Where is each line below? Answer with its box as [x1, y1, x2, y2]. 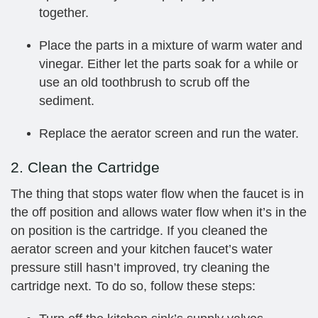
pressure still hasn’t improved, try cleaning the [11, 260, 270, 275]
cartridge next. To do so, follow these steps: [11, 278, 256, 293]
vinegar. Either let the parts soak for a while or [39, 56, 298, 71]
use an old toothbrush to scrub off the [39, 75, 250, 89]
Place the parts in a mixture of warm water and [39, 38, 302, 53]
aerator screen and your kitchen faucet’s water [11, 241, 273, 256]
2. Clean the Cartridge [11, 158, 160, 175]
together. [39, 5, 89, 20]
